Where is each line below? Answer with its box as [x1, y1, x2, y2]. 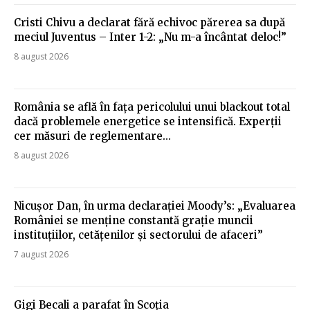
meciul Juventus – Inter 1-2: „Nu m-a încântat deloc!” [14, 30, 286, 44]
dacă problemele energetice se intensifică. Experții [14, 114, 282, 128]
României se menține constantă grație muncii [14, 213, 253, 227]
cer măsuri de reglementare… [14, 129, 171, 143]
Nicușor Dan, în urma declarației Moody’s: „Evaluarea [14, 199, 295, 212]
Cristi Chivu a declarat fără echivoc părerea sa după [14, 15, 285, 29]
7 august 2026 [14, 248, 69, 260]
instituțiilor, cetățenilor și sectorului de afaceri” [14, 228, 263, 241]
